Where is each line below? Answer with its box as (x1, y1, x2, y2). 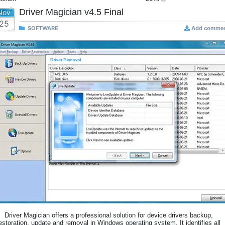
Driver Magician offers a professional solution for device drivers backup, (4, 211, 213, 219)
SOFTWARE (28, 25, 58, 32)
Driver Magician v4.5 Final (19, 7, 124, 17)
